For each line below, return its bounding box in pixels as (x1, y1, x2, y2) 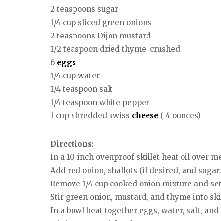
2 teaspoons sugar (50, 4, 118, 14)
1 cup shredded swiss (50, 111, 132, 121)
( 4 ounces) (158, 111, 201, 121)
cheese (132, 111, 158, 121)
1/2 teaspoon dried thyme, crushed (50, 44, 180, 54)
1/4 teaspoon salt (50, 84, 113, 94)
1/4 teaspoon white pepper (50, 98, 149, 108)
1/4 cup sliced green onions (50, 18, 151, 28)
